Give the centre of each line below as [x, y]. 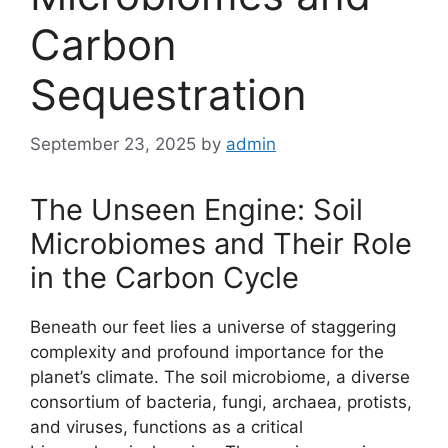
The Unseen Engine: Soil [196, 209]
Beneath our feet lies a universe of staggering [213, 326]
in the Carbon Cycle [164, 277]
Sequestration [168, 95]
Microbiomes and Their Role [221, 243]
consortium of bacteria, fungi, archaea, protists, [221, 401]
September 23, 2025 [113, 143]
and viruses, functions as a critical [166, 426]
